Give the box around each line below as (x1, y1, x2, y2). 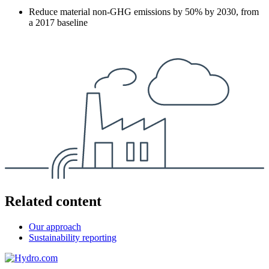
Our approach (29, 221, 81, 232)
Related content (5, 193, 101, 209)
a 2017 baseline (29, 17, 88, 28)
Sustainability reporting (29, 232, 116, 243)
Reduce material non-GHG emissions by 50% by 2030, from (29, 6, 259, 17)
